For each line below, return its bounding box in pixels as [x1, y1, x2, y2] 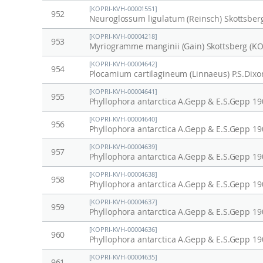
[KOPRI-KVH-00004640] [89, 116, 157, 123]
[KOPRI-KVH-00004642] [89, 60, 157, 68]
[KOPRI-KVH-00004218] [89, 33, 157, 41]
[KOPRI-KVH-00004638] [89, 171, 157, 178]
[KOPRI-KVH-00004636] [89, 226, 157, 234]
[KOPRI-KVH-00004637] [89, 198, 157, 206]
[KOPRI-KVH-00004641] [89, 88, 157, 96]
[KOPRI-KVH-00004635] [89, 254, 157, 261]
